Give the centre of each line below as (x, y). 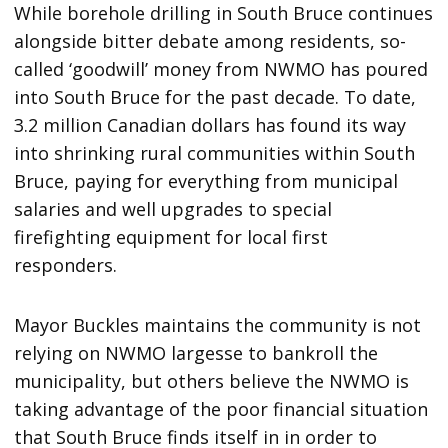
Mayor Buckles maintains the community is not (218, 324)
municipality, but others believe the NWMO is (212, 380)
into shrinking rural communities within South (215, 152)
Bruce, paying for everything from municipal (206, 180)
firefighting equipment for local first (171, 236)
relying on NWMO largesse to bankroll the (196, 352)
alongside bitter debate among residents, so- (210, 40)
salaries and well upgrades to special (173, 208)
